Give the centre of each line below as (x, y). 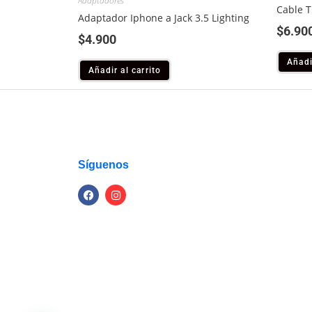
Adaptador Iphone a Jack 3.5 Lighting (164, 18)
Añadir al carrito (125, 71)
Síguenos (103, 165)
